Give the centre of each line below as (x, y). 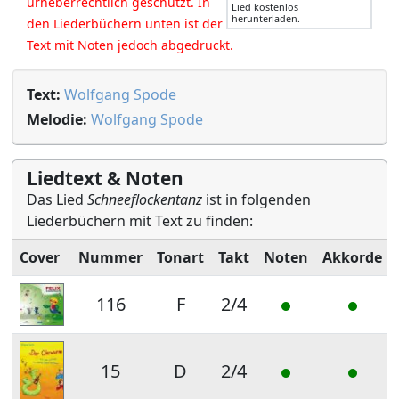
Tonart (180, 257)
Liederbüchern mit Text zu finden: (140, 221)
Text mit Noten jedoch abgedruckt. (130, 45)
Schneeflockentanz (145, 199)
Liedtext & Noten (105, 178)
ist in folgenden (256, 199)
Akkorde (352, 257)
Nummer (110, 257)
